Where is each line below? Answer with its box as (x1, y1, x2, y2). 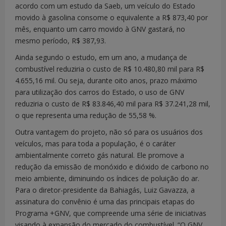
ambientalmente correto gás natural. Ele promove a (15, 150, 184, 160)
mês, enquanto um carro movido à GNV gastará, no (15, 24, 185, 34)
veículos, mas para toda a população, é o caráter (15, 138, 176, 148)
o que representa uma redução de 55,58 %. (15, 110, 156, 120)
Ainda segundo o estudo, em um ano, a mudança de (15, 52, 187, 62)
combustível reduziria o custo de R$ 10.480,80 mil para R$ (15, 64, 204, 74)
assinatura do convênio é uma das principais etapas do (15, 196, 195, 206)
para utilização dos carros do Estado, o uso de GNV (15, 87, 184, 97)
